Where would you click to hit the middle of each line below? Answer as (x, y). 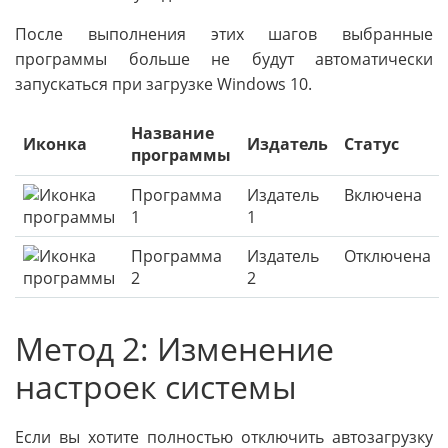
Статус (371, 144)
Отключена (387, 256)
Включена (383, 195)
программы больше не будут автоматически (224, 59)
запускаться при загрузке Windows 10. (163, 84)
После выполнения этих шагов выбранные (224, 34)
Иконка (55, 144)
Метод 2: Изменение (174, 349)
